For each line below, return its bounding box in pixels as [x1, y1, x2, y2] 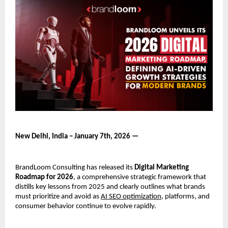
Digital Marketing [134, 163, 189, 172]
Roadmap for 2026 [15, 173, 73, 181]
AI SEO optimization [101, 192, 161, 201]
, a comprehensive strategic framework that [73, 173, 206, 181]
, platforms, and [161, 192, 210, 201]
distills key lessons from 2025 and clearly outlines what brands [15, 183, 205, 191]
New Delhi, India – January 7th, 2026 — [15, 132, 139, 140]
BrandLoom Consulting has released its [15, 163, 134, 172]
